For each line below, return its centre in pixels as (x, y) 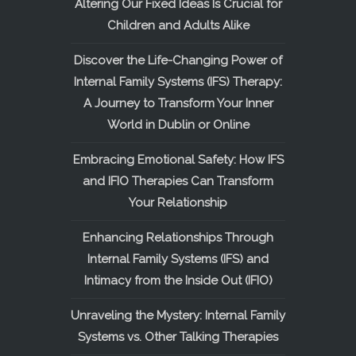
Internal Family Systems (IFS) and (178, 259)
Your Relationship (178, 203)
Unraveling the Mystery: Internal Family (178, 315)
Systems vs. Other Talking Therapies (178, 337)
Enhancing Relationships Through (178, 238)
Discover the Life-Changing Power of (178, 60)
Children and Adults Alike (178, 25)
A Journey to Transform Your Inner (178, 103)
